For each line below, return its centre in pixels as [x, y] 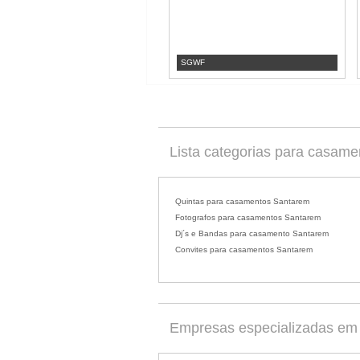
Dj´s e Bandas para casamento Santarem [252, 233]
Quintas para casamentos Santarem [242, 201]
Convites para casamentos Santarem [244, 250]
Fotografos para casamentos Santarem [248, 217]
